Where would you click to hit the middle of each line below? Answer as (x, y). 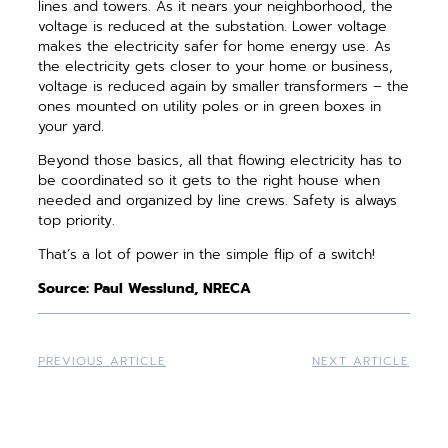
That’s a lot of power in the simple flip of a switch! (207, 255)
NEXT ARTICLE (360, 361)
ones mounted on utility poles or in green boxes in (210, 107)
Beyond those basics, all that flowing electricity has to (220, 161)
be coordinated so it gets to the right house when (209, 181)
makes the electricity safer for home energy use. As (215, 47)
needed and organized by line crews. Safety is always (218, 201)
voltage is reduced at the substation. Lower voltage (213, 27)
